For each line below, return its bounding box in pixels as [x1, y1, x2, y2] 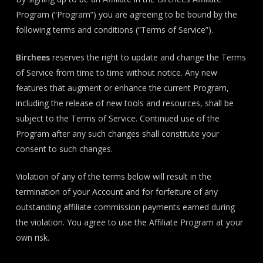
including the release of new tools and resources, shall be [15, 97, 234, 109]
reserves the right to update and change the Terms [49, 52, 246, 63]
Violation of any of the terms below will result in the [15, 171, 211, 182]
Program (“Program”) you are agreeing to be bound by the [15, 9, 237, 20]
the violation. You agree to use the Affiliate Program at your [15, 217, 243, 228]
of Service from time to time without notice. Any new [15, 67, 217, 78]
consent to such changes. [15, 143, 113, 154]
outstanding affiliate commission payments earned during [15, 201, 235, 213]
